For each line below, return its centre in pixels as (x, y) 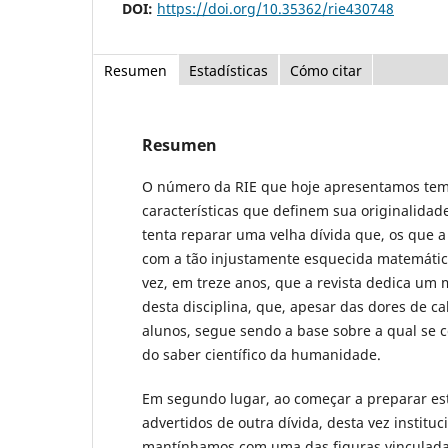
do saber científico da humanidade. (261, 354)
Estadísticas (228, 70)
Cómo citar (326, 70)
